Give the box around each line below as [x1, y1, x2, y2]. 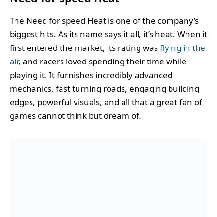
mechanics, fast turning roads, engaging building [10, 82, 199, 94]
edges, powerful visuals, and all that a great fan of [10, 96, 202, 108]
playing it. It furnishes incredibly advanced [10, 69, 172, 80]
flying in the [160, 42, 205, 53]
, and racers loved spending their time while [18, 55, 186, 67]
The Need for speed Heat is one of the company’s [10, 15, 199, 26]
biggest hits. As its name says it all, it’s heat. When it [10, 28, 207, 40]
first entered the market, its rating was [10, 42, 160, 53]
